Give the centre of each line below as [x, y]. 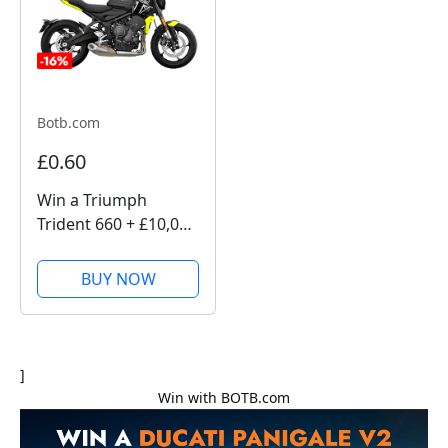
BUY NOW [118, 278]
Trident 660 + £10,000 [117, 223]
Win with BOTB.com [224, 397]
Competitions [88, 271]
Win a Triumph [92, 199]
